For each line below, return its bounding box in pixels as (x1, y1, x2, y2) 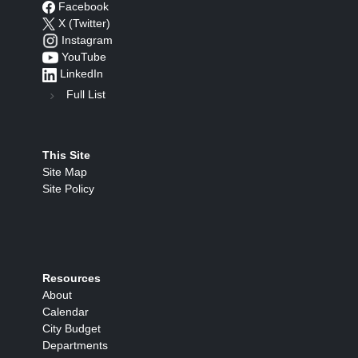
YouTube (62, 50, 106, 64)
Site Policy (42, 182, 94, 196)
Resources (42, 272, 101, 285)
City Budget (42, 322, 101, 336)
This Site (42, 149, 90, 162)
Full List (66, 88, 105, 101)
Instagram (62, 33, 113, 46)
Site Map (42, 165, 87, 179)
